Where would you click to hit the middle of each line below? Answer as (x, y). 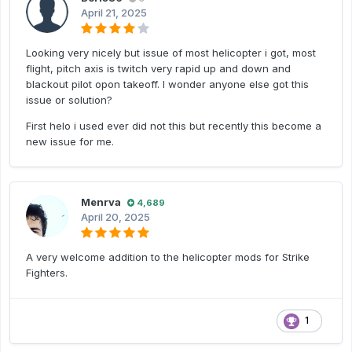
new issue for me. (70, 142)
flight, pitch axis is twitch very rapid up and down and (158, 69)
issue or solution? (69, 100)
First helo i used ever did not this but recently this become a (174, 126)
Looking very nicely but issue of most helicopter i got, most (171, 53)
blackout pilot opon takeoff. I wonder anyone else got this (167, 84)
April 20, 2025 (115, 217)
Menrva (101, 202)
